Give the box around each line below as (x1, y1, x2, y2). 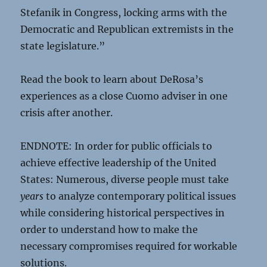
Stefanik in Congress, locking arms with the (20, 7, 228, 18)
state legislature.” (20, 40, 105, 52)
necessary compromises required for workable (20, 240, 238, 252)
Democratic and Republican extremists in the (20, 23, 234, 35)
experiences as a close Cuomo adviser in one (20, 90, 228, 102)
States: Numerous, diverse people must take (20, 173, 229, 185)
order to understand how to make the (20, 223, 198, 235)
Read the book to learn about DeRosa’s (20, 73, 204, 85)
